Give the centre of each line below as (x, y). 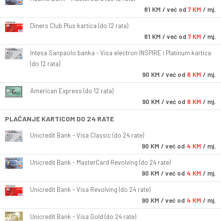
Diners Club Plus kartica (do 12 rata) (79, 26)
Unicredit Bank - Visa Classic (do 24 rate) (87, 135)
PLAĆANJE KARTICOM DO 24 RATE (59, 119)
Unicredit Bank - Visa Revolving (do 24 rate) (90, 190)
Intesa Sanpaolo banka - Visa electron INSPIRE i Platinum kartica (121, 53)
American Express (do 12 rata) (72, 91)
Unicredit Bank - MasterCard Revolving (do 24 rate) (100, 163)
